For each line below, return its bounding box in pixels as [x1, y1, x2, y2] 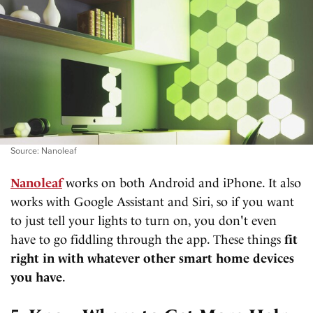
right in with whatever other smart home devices [10, 251, 294, 266]
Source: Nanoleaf [10, 144, 77, 157]
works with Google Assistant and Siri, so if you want [10, 194, 294, 210]
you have [10, 270, 62, 285]
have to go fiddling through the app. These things [10, 232, 284, 247]
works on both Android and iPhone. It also [62, 175, 301, 191]
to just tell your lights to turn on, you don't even [10, 213, 277, 228]
